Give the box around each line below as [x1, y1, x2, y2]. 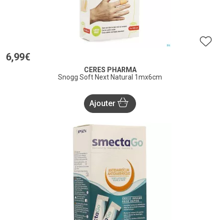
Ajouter [89, 99, 117, 109]
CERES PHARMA [83, 66, 137, 74]
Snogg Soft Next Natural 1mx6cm [58, 73, 162, 82]
